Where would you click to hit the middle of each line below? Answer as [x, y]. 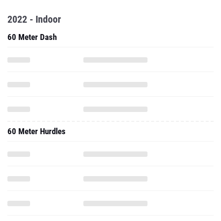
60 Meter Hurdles [37, 131]
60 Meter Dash [32, 37]
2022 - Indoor [34, 19]
